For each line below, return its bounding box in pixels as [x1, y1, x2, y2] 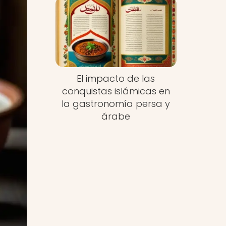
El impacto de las [77, 72, 155, 85]
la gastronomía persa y [62, 97, 171, 110]
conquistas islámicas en [62, 85, 170, 98]
